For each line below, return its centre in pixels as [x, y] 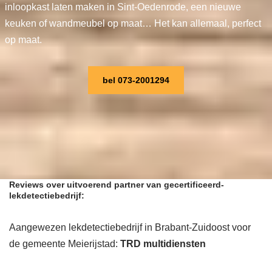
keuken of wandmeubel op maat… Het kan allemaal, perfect [133, 24]
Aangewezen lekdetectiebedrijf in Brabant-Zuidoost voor [130, 228]
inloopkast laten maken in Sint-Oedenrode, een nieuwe [123, 7]
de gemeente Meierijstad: [65, 244]
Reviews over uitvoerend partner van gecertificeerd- [117, 185]
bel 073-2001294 [136, 80]
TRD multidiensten [163, 244]
